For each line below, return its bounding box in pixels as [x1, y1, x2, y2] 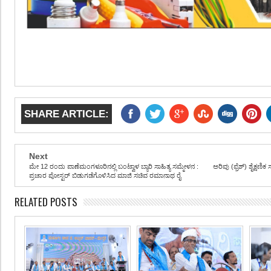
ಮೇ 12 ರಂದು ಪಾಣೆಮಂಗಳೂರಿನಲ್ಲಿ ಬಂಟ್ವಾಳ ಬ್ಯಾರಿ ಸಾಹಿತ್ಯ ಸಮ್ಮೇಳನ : [28, 163, 198, 171]
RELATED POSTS [15, 194, 77, 210]
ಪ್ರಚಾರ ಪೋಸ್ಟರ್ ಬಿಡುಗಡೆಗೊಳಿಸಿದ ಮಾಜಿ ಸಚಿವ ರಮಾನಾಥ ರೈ [28, 172, 181, 180]
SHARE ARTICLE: [24, 108, 109, 120]
